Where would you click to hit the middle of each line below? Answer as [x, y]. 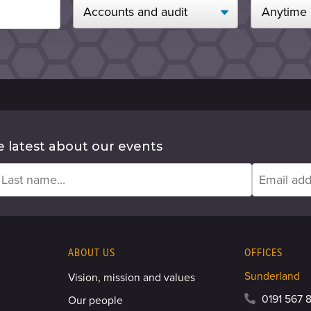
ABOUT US [92, 253]
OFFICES [263, 253]
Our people [96, 300]
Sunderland [272, 277]
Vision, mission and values [132, 278]
